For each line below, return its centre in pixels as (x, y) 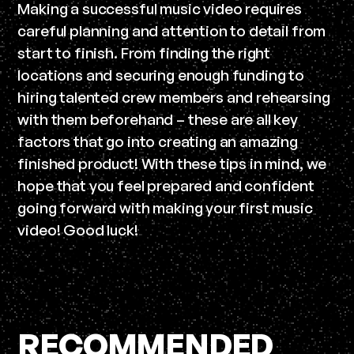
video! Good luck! (78, 230)
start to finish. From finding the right (144, 53)
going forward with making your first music (165, 207)
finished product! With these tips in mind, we (172, 163)
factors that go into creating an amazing (158, 141)
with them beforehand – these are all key (158, 119)
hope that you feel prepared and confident (166, 185)
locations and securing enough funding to (161, 75)
